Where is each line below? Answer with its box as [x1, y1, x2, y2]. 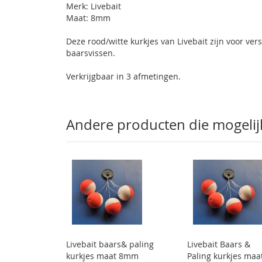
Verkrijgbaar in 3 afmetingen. [66, 71, 181, 82]
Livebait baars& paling [66, 239, 154, 250]
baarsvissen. [66, 47, 116, 58]
